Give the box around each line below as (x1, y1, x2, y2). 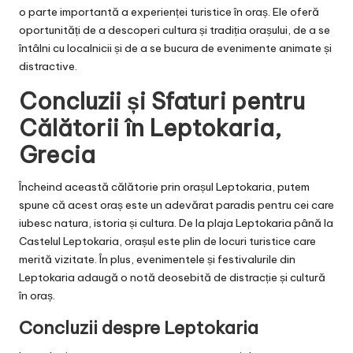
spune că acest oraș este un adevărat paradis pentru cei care (19, 197, 334, 212)
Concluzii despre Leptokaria (19, 316, 258, 339)
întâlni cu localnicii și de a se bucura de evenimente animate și (19, 40, 332, 55)
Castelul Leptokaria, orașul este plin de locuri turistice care (19, 233, 316, 248)
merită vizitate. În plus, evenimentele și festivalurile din (19, 251, 295, 266)
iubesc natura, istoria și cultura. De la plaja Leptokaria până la (19, 215, 333, 230)
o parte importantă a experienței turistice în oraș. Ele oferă (19, 4, 319, 19)
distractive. (19, 58, 77, 73)
